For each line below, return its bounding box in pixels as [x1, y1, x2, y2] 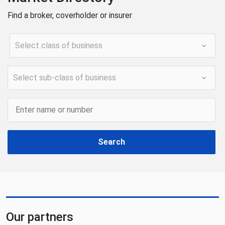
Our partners [6, 210, 73, 224]
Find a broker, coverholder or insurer [8, 11, 132, 20]
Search [98, 137, 125, 147]
